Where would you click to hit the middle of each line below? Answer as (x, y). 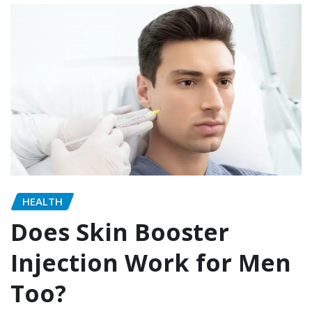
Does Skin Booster (120, 232)
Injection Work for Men (151, 263)
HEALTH (42, 201)
